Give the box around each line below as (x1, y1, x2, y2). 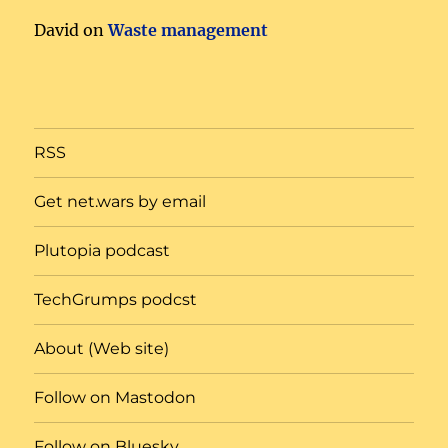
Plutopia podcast (34, 241, 171, 261)
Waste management (108, 19, 269, 40)
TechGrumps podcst (34, 290, 198, 310)
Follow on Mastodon (34, 388, 197, 408)
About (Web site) (34, 339, 170, 359)
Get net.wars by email (34, 192, 207, 212)
